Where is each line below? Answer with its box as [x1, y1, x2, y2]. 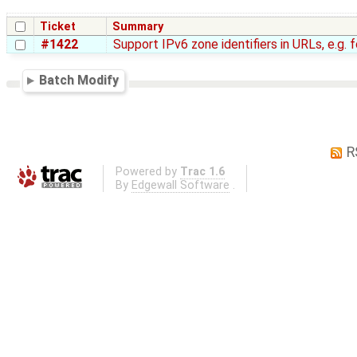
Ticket [40, 20, 76, 34]
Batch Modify [39, 73, 120, 88]
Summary [112, 20, 164, 34]
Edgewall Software [131, 178, 229, 193]
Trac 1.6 [179, 165, 225, 179]
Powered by [115, 165, 180, 179]
